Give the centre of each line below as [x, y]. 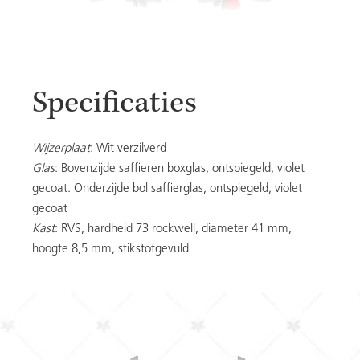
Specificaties [115, 105]
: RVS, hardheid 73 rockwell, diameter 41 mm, [173, 229]
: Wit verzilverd [128, 149]
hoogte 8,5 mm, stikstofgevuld [110, 249]
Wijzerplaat [61, 149]
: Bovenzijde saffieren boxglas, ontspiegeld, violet [180, 169]
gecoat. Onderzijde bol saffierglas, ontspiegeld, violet [167, 189]
